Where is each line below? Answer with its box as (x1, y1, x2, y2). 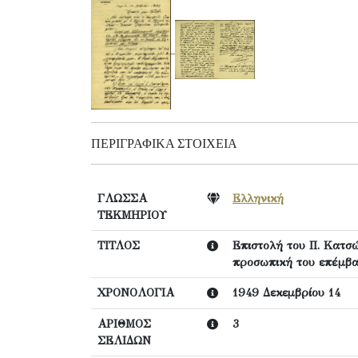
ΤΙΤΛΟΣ (97, 237, 140, 253)
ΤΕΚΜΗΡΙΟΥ (97, 207, 166, 222)
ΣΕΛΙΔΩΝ (97, 332, 151, 348)
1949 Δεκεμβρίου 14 (233, 284, 340, 300)
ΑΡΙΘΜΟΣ (97, 316, 151, 331)
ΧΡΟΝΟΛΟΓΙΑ (97, 284, 174, 300)
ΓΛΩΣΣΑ (97, 190, 147, 205)
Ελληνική (233, 190, 284, 205)
